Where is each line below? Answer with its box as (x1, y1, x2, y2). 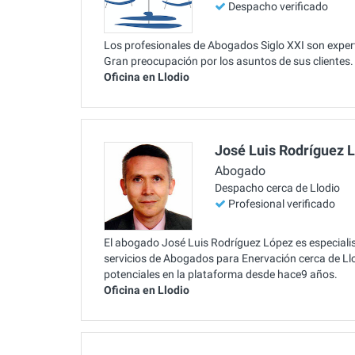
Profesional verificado (228, 197, 335, 211)
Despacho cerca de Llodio (215, 181, 340, 195)
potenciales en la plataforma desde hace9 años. (104, 267, 338, 281)
